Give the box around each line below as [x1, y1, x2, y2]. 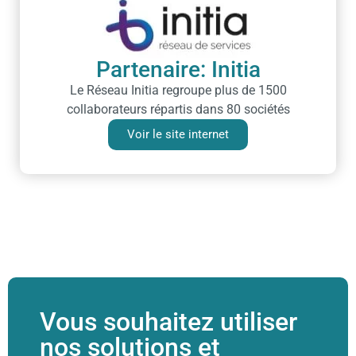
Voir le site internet [127, 126, 229, 141]
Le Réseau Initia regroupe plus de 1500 [69, 82, 287, 98]
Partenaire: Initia [95, 56, 261, 83]
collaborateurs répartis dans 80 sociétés [66, 101, 290, 117]
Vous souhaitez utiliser [40, 306, 297, 337]
